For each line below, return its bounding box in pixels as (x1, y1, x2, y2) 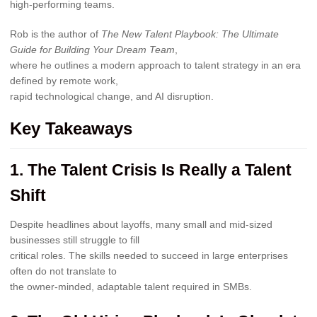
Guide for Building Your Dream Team (10, 44, 175, 56)
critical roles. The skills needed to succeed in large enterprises (10, 250, 288, 262)
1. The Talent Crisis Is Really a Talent (10, 161, 292, 180)
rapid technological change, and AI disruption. (10, 91, 214, 103)
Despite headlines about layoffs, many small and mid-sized (10, 219, 272, 231)
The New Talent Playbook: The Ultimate (101, 28, 279, 40)
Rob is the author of (10, 28, 101, 40)
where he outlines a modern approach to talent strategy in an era (10, 59, 301, 71)
